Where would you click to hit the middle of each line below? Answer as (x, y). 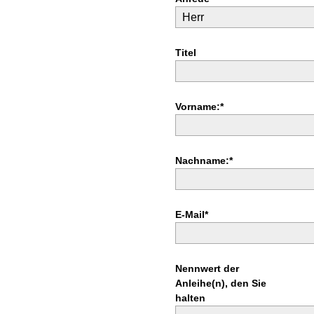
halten (190, 298)
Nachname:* (204, 161)
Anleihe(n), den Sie (220, 283)
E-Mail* (191, 214)
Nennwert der (207, 268)
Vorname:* (199, 107)
